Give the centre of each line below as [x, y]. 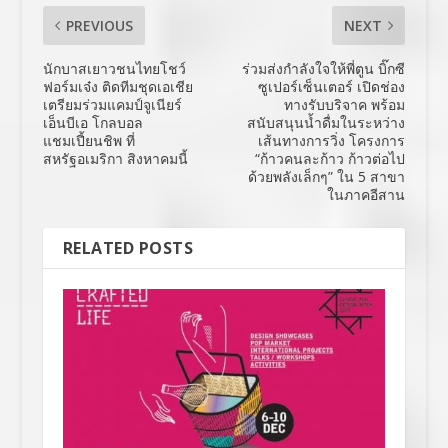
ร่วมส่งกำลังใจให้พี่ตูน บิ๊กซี [324, 68]
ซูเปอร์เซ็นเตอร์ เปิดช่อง [332, 86]
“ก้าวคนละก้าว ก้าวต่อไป [330, 158]
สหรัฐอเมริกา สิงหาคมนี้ [115, 158]
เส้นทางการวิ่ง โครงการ [332, 140]
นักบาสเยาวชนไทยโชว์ [114, 68]
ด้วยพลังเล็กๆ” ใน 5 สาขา [327, 176]
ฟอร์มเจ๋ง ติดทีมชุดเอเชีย [117, 86]
